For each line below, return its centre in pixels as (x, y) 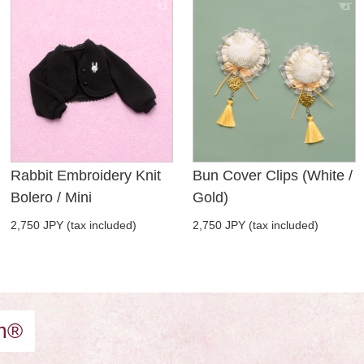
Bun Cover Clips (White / (273, 176)
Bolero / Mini (51, 198)
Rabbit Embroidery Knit (85, 176)
